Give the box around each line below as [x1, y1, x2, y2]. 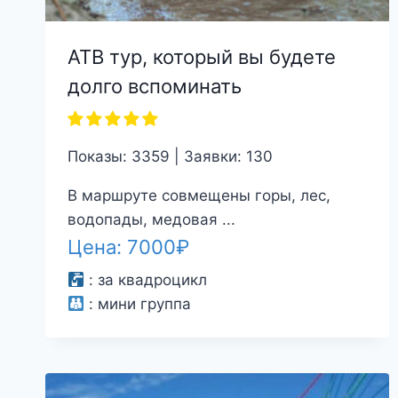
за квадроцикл [97, 271, 207, 290]
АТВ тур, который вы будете [67, 44, 336, 68]
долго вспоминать [67, 74, 242, 98]
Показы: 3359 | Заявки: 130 [67, 147, 273, 165]
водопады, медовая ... [67, 210, 235, 228]
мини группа [97, 295, 191, 314]
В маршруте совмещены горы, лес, [67, 186, 330, 204]
